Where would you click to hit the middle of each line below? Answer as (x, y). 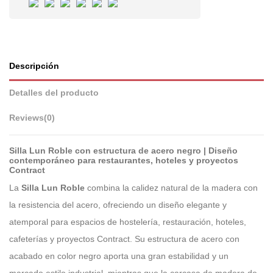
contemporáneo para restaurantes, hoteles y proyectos (124, 160)
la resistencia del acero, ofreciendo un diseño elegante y (118, 204)
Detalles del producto (54, 93)
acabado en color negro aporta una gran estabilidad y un (119, 256)
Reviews (27, 118)
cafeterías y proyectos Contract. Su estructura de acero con (124, 239)
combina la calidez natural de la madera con (171, 187)
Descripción (34, 66)
